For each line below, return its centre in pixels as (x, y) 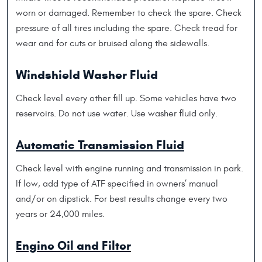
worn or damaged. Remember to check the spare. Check (129, 13)
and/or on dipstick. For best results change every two (122, 199)
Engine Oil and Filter (73, 245)
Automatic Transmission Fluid (100, 145)
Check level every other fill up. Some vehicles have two (126, 98)
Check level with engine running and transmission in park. (130, 168)
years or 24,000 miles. (60, 214)
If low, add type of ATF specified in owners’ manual (117, 183)
